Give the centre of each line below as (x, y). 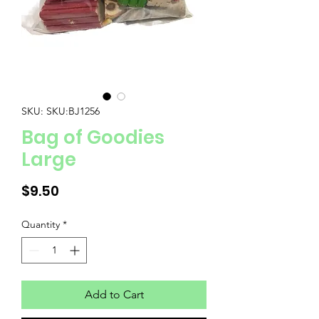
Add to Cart (114, 294)
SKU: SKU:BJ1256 (61, 111)
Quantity (41, 224)
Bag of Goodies (93, 137)
